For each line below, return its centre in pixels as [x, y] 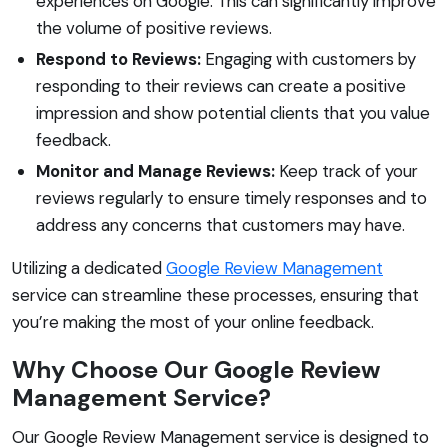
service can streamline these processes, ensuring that [215, 294]
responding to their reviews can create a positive [221, 85]
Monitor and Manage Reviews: [155, 170]
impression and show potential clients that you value [233, 112]
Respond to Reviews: [118, 58]
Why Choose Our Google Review [196, 369]
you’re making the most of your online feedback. [193, 321]
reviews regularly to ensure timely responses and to [231, 197]
